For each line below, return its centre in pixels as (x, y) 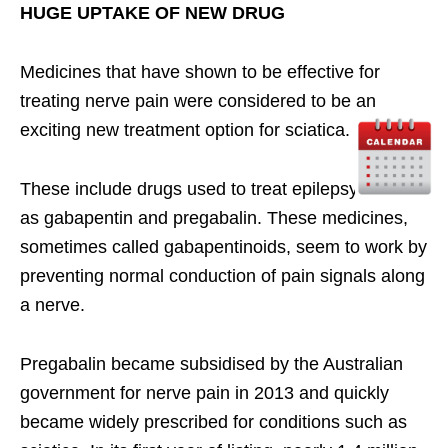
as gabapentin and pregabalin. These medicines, (214, 217)
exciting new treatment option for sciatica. (185, 129)
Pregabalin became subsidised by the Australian (211, 363)
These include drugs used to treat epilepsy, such (212, 188)
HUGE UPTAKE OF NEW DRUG (152, 12)
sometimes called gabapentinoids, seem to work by (223, 246)
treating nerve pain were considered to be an (198, 100)
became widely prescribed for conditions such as (213, 421)
